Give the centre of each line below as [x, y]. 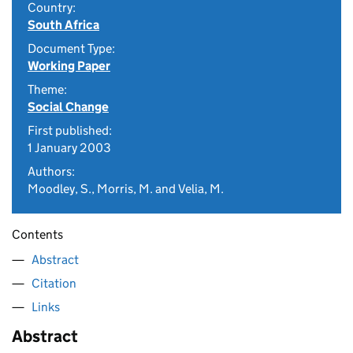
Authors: [51, 171]
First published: [70, 130]
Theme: [47, 89]
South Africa [63, 25]
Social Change [68, 107]
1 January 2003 [69, 148]
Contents [37, 234]
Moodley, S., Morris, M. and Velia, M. [126, 189]
